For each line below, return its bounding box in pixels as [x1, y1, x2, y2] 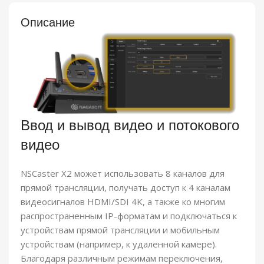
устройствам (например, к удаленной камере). [21, 237, 217, 250]
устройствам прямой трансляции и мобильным [21, 223, 220, 236]
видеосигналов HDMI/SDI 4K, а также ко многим [21, 195, 225, 207]
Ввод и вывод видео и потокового [21, 115, 239, 134]
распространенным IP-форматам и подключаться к [21, 209, 237, 222]
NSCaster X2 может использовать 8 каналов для [21, 167, 225, 179]
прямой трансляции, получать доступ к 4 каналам [21, 181, 230, 193]
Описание [21, 14, 75, 29]
